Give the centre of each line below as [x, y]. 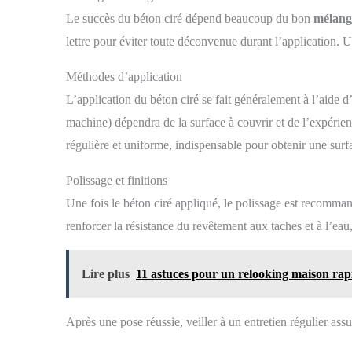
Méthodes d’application [124, 77]
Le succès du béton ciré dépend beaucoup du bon [190, 19]
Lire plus [106, 274]
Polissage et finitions [117, 181]
